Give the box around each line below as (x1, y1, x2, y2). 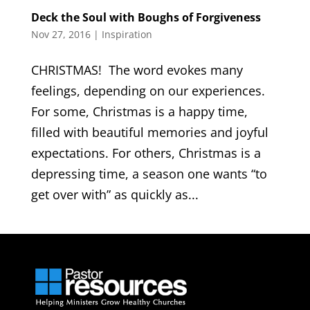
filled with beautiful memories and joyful (30, 124, 268, 141)
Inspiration (101, 28, 152, 42)
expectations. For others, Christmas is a (30, 145, 261, 162)
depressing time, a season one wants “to (30, 165, 267, 183)
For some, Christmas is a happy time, (30, 103, 248, 120)
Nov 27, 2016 (30, 28, 91, 42)
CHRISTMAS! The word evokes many (30, 62, 243, 79)
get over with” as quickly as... (30, 186, 199, 203)
